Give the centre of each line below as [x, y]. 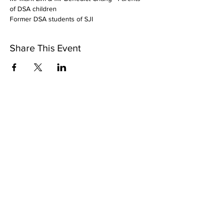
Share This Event [45, 48]
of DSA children [33, 8]
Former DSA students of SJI [51, 19]
